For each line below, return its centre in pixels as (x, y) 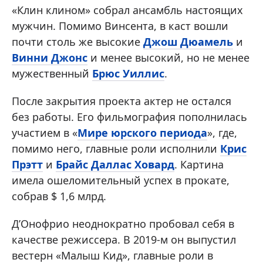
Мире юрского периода (142, 133)
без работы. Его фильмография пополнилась (129, 117)
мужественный (52, 74)
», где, (222, 133)
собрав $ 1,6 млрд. (59, 196)
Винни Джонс (50, 58)
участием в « (45, 133)
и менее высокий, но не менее (168, 58)
